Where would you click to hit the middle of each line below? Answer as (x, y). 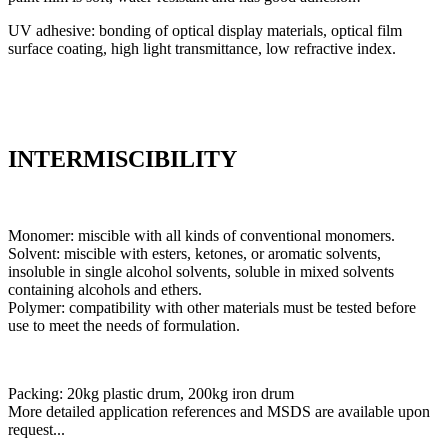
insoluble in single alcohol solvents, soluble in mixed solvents (201, 272)
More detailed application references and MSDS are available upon (219, 412)
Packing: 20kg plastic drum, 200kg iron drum (151, 394)
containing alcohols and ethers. (105, 290)
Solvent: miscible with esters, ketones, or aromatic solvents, (194, 254)
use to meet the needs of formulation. (124, 326)
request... (36, 430)
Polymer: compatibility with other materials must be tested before (212, 308)
